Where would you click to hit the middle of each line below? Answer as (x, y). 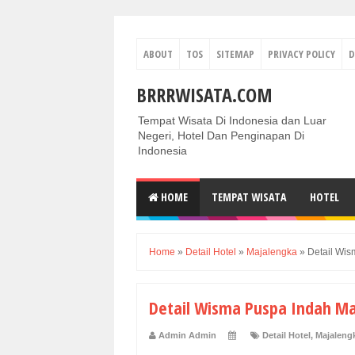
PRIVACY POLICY (302, 54)
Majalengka (272, 252)
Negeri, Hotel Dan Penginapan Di (221, 136)
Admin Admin (187, 336)
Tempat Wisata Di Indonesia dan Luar (232, 120)
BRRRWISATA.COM (204, 95)
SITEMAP (235, 54)
